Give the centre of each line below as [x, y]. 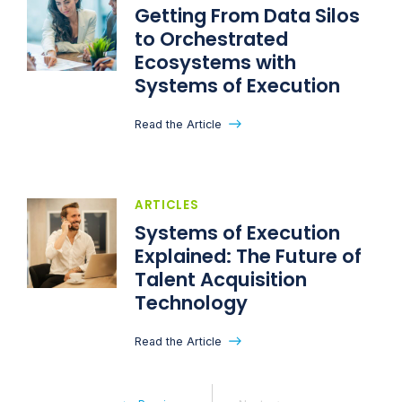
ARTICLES [167, 205]
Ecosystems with [215, 62]
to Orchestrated [211, 39]
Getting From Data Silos [247, 15]
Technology [191, 302]
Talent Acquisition [221, 279]
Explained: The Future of [248, 256]
